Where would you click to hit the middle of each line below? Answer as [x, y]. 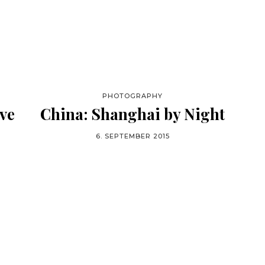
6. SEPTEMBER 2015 [132, 136]
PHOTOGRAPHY [132, 96]
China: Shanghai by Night [132, 114]
